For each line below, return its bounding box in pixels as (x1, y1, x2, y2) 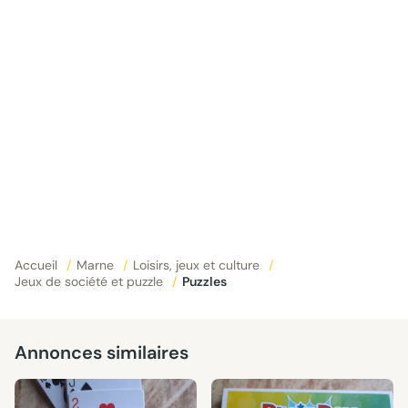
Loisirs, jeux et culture (133, 257, 263, 273)
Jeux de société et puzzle (15, 273, 167, 290)
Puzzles (189, 273, 227, 290)
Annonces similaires (15, 341, 189, 364)
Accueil (15, 257, 61, 273)
